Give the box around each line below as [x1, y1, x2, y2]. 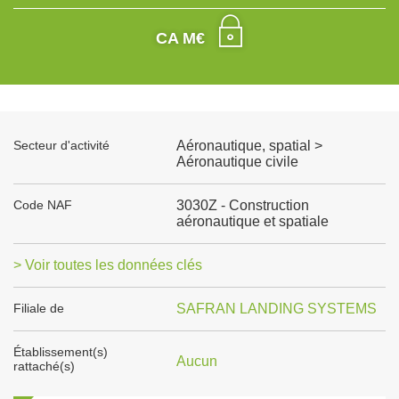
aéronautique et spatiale [175, 214, 329, 229]
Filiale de [13, 301, 64, 315]
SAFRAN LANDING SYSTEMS [175, 301, 377, 316]
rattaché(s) [13, 359, 75, 373]
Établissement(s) [13, 345, 108, 359]
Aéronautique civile [175, 154, 298, 169]
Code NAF [13, 198, 72, 212]
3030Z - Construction [175, 198, 309, 213]
